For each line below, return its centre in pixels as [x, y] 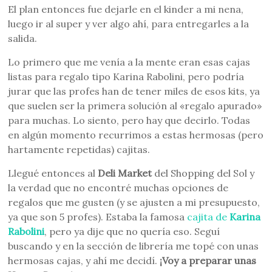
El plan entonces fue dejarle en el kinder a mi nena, [126, 9]
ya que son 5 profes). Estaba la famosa [98, 216]
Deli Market [125, 173]
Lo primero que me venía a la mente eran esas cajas [129, 62]
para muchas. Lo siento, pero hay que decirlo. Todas [129, 120]
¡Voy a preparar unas [207, 260]
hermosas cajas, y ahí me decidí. [83, 260]
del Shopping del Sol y [203, 173]
